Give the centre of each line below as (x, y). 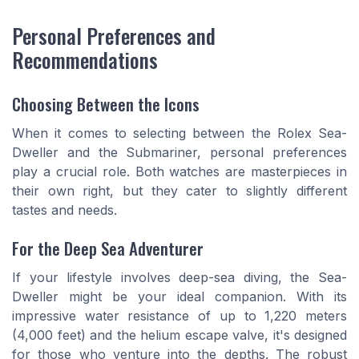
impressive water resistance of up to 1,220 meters (179, 316)
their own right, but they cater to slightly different (179, 191)
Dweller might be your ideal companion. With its (179, 297)
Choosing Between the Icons (106, 104)
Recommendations (85, 59)
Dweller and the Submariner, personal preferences (179, 153)
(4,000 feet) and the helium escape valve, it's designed (179, 335)
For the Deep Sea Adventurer (108, 248)
